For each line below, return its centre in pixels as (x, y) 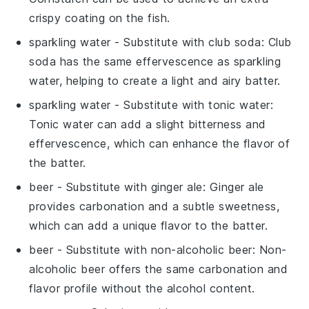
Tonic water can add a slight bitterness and (148, 124)
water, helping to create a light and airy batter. (155, 80)
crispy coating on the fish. (100, 18)
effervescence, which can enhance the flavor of (160, 143)
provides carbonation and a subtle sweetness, (154, 206)
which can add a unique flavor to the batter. (149, 225)
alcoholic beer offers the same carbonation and (159, 269)
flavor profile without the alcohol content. (142, 288)
